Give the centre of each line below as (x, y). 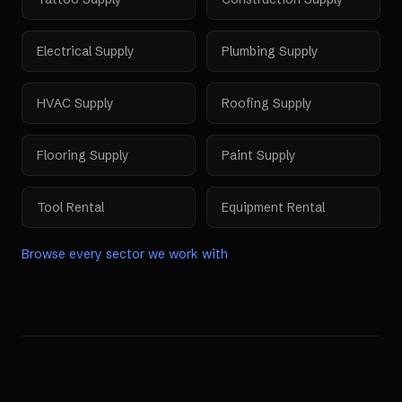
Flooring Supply (83, 155)
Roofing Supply (267, 103)
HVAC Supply (75, 103)
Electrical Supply (86, 51)
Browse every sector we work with (125, 254)
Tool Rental (70, 207)
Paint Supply (259, 155)
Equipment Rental (273, 207)
